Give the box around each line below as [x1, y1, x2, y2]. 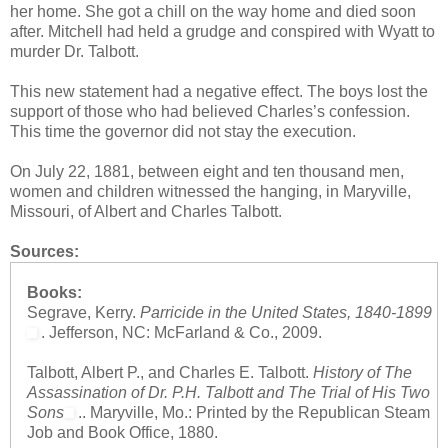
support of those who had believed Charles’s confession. [10, 103, 410, 121]
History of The [312, 364, 412, 382]
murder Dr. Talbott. [10, 43, 139, 61]
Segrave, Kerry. [26, 304, 140, 322]
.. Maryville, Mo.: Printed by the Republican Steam [77, 404, 430, 422]
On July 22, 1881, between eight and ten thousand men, [10, 163, 404, 181]
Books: [26, 284, 82, 302]
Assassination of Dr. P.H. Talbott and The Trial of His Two [26, 384, 430, 402]
